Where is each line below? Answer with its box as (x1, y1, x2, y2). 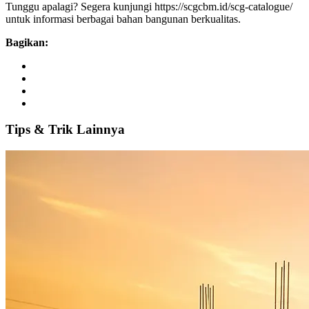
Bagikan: (6, 36, 48, 48)
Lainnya (73, 122, 125, 137)
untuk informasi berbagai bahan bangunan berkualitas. (6, 12, 241, 25)
